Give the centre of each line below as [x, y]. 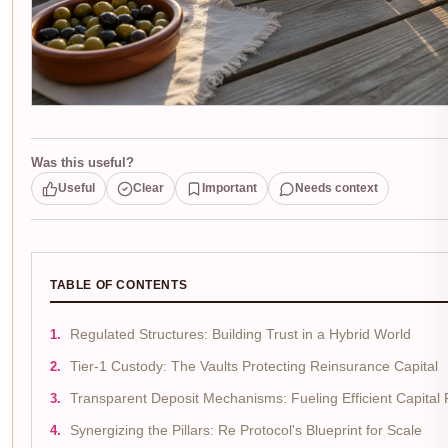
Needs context [336, 188]
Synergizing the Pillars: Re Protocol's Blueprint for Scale [246, 431]
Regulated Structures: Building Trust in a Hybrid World [240, 335]
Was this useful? [82, 163]
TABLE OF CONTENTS [119, 285]
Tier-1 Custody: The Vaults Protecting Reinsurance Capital [254, 367]
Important [229, 188]
